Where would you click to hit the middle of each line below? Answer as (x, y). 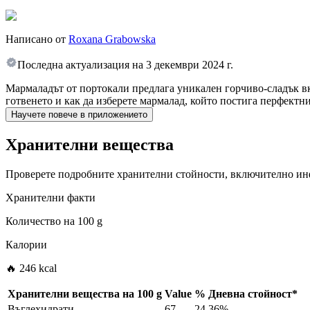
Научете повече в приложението (79, 115)
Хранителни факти (51, 198)
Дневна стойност (250, 294)
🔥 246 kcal (31, 268)
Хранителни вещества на (71, 294)
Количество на (40, 221)
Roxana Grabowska (112, 39)
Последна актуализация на (80, 65)
